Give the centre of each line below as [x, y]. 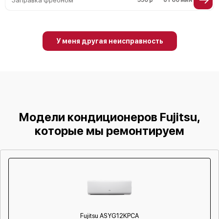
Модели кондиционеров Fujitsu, [109, 117]
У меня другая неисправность [109, 41]
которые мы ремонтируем [109, 131]
